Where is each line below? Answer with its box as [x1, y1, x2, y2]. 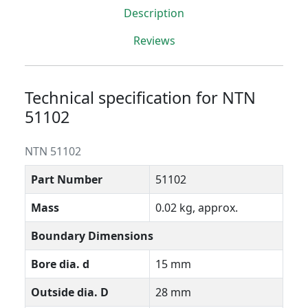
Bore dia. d [31, 256, 89, 272]
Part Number [31, 172, 102, 188]
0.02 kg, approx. [155, 200, 238, 216]
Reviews [133, 33, 175, 49]
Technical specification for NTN [25, 87, 256, 109]
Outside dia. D [31, 285, 109, 300]
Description [124, 5, 184, 21]
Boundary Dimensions [31, 228, 153, 244]
